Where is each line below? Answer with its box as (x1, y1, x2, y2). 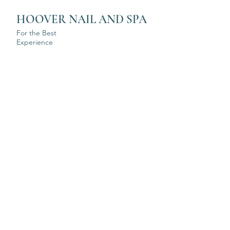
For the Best (16, 28, 56, 37)
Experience (16, 37, 53, 47)
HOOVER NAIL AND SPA (16, 12, 147, 27)
